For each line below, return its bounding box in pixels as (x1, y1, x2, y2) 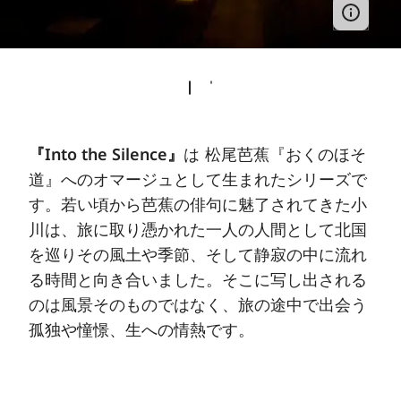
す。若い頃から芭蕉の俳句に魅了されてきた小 (29, 193, 368, 216)
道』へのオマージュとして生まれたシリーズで (29, 168, 368, 191)
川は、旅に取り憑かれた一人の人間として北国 (29, 218, 368, 241)
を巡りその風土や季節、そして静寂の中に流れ (29, 243, 368, 266)
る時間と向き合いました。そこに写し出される (29, 269, 368, 291)
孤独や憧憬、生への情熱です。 (29, 319, 255, 341)
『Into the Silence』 (29, 143, 184, 166)
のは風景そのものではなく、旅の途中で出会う (29, 294, 368, 316)
